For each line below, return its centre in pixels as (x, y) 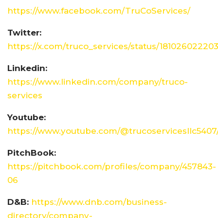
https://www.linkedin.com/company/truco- (98, 82)
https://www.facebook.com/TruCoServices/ (99, 11)
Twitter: (24, 33)
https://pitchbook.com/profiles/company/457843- (112, 167)
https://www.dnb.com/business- (99, 202)
